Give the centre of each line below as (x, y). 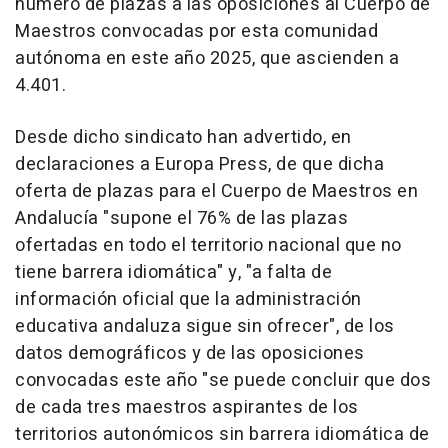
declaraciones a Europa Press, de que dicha (199, 164)
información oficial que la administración (188, 299)
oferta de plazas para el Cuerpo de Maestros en (216, 191)
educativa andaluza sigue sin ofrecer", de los (205, 326)
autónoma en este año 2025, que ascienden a (207, 58)
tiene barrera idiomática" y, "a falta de (173, 272)
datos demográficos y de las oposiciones (190, 353)
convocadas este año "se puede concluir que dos (223, 380)
